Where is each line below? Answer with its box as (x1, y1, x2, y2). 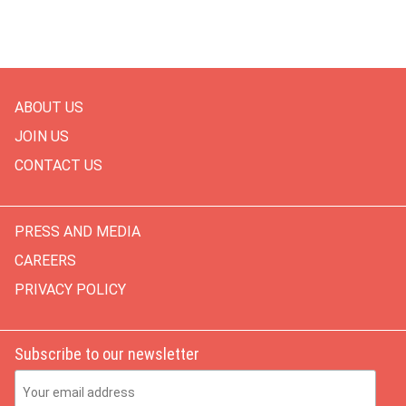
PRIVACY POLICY (14, 281, 126, 298)
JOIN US (14, 128, 69, 145)
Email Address (14, 372, 97, 387)
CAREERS (14, 252, 76, 269)
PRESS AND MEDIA (14, 223, 140, 240)
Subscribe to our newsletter (14, 344, 199, 363)
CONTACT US (14, 157, 102, 174)
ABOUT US (14, 99, 83, 116)
